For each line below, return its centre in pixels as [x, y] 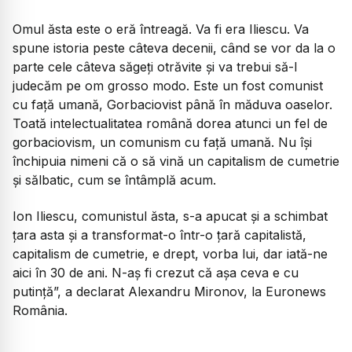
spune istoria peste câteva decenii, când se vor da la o [174, 48]
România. [40, 311]
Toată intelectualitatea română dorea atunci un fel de [170, 123]
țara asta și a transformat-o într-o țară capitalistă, [159, 235]
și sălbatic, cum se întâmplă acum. [114, 180]
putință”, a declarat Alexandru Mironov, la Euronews [169, 292]
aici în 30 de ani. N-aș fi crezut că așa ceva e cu [156, 273]
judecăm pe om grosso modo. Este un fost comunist [168, 85]
